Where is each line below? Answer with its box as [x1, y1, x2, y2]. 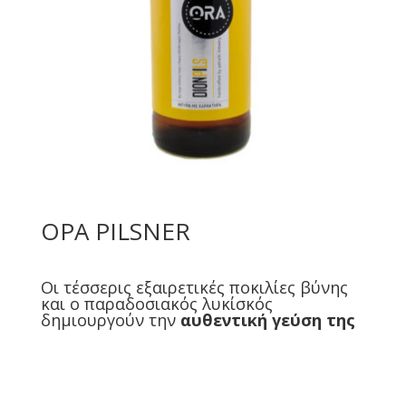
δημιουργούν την [40, 308, 180, 331]
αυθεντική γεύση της [179, 308, 355, 331]
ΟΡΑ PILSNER [40, 214, 190, 247]
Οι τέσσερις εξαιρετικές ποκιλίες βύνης [40, 275, 348, 298]
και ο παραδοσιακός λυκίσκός [40, 292, 273, 314]
